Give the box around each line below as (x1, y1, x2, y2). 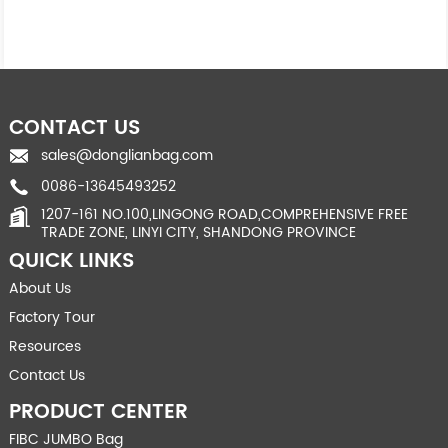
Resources (8, 335, 81, 359)
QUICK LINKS (8, 245, 134, 279)
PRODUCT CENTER (8, 396, 188, 430)
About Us (8, 277, 71, 301)
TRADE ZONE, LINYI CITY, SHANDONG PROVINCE (40, 221, 356, 245)
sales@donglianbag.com (40, 144, 213, 168)
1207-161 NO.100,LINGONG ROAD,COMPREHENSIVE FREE (40, 203, 408, 227)
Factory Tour (8, 306, 95, 330)
